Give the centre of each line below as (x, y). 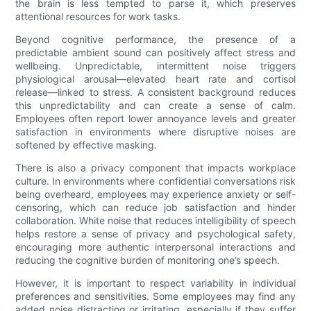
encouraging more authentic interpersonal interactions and (155, 247)
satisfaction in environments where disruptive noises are (155, 132)
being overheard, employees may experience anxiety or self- (155, 194)
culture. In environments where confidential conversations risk (155, 181)
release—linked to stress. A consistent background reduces (155, 92)
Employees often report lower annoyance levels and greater (155, 119)
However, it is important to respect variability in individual (155, 283)
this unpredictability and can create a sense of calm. (155, 106)
